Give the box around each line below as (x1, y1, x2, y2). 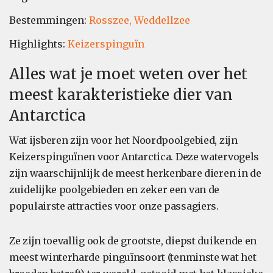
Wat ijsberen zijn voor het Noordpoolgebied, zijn (9, 134, 238, 146)
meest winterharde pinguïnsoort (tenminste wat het (9, 251, 257, 263)
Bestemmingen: (9, 14, 89, 26)
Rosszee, (89, 14, 132, 26)
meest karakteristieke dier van (9, 85, 233, 104)
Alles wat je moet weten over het (9, 65, 247, 83)
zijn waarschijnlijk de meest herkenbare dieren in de (9, 167, 261, 179)
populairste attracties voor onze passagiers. (9, 200, 219, 212)
